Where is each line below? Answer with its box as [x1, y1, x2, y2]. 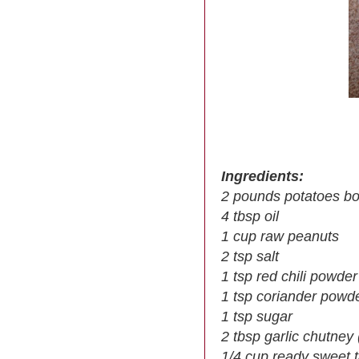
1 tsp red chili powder [221, 268, 357, 285]
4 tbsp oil [221, 208, 279, 225]
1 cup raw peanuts [221, 228, 339, 245]
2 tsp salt [221, 248, 279, 265]
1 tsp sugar [221, 309, 292, 325]
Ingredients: [221, 168, 304, 185]
